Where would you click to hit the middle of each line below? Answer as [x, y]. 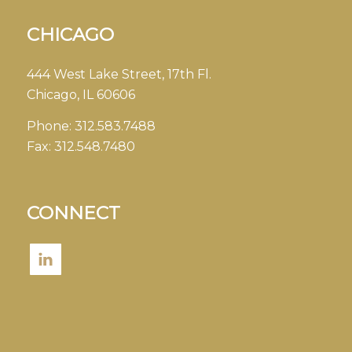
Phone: [50, 126]
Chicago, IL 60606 [81, 95]
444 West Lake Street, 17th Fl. [119, 75]
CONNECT [73, 213]
